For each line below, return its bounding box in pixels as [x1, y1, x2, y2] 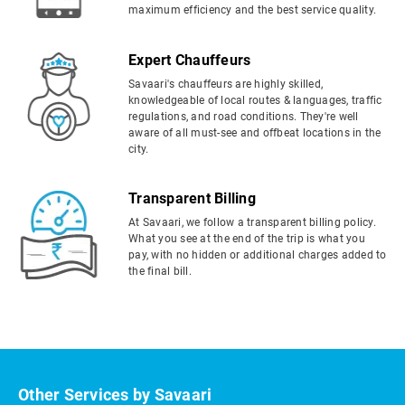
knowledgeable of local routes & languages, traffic [128, 94, 382, 107]
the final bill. [128, 265, 192, 278]
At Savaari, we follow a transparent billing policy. [128, 216, 376, 229]
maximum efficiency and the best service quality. [128, 4, 376, 16]
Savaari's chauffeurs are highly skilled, [128, 78, 323, 90]
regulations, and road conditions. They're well [128, 110, 359, 123]
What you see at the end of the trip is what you [128, 232, 365, 245]
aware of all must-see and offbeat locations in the [128, 127, 381, 139]
